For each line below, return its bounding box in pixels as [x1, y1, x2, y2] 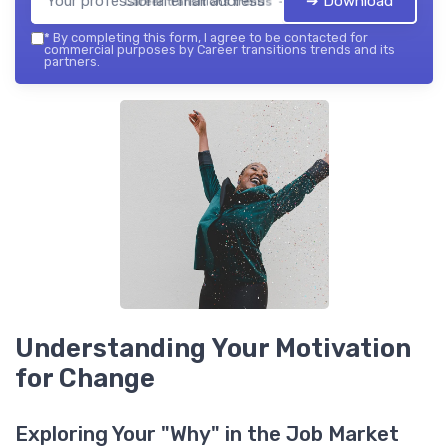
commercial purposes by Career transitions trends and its [44, 41, 395, 57]
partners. [44, 53, 100, 69]
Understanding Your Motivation [15, 332, 411, 363]
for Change [15, 362, 155, 393]
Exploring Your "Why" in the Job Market [15, 421, 399, 446]
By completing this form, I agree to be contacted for [50, 29, 368, 45]
